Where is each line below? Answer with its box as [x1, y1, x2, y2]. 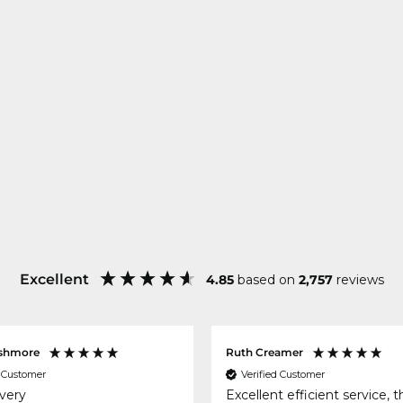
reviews [336, 272, 384, 289]
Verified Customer [240, 367, 325, 381]
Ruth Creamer [225, 345, 303, 360]
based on [237, 272, 299, 289]
